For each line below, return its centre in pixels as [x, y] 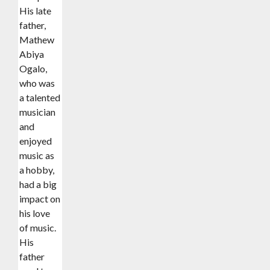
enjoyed [36, 140]
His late [36, 10]
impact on [40, 198]
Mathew [37, 39]
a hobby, [37, 169]
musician [38, 111]
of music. [38, 227]
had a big [38, 184]
